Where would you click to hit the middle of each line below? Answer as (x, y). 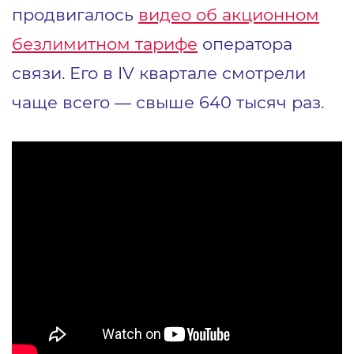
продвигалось (75, 14)
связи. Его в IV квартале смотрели (159, 72)
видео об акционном (229, 14)
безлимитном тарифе (105, 43)
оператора (245, 43)
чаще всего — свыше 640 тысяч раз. (168, 102)
